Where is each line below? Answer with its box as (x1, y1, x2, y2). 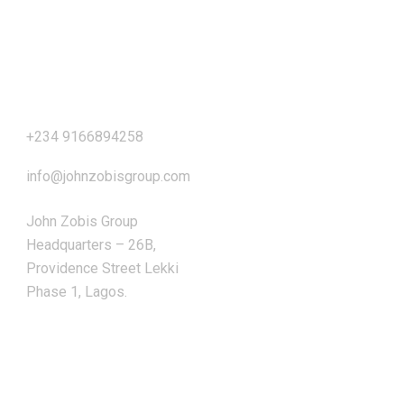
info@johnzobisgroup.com (26, 167, 190, 185)
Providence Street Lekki (26, 259, 179, 277)
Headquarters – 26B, (26, 235, 156, 253)
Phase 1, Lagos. (26, 282, 127, 300)
